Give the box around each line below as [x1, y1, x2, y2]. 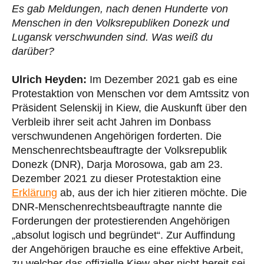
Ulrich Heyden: [12, 74, 87, 86]
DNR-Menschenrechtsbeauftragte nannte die [12, 201, 222, 213]
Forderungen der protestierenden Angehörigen [12, 215, 233, 227]
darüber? [12, 45, 54, 58]
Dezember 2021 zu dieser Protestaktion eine [12, 173, 221, 185]
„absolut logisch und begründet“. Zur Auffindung [12, 229, 235, 242]
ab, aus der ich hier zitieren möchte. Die [57, 187, 247, 199]
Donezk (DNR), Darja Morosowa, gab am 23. [12, 159, 223, 171]
